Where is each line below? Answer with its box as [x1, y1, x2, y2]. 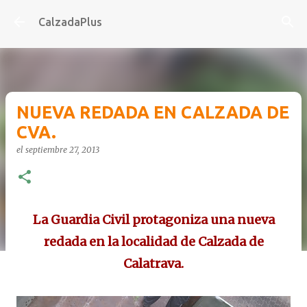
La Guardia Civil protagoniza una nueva [32, 212, 275, 228]
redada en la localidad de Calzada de [43, 234, 264, 249]
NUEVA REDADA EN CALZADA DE [16, 103, 289, 122]
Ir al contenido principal [95, 11, 212, 23]
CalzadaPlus [38, 16, 102, 28]
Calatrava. [123, 256, 184, 271]
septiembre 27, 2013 [25, 145, 99, 155]
